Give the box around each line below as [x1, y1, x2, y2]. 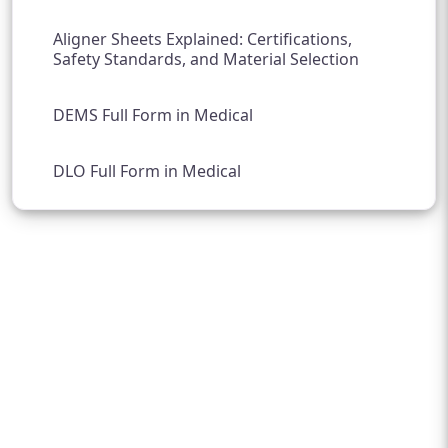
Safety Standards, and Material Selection [53, 48, 359, 71]
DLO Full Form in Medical [53, 160, 241, 183]
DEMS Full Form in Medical [53, 104, 253, 127]
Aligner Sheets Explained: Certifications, [53, 28, 352, 51]
